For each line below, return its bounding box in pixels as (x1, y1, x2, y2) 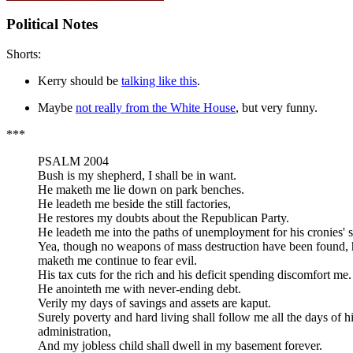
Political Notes (6, 15, 98, 32)
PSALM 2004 (38, 154, 109, 169)
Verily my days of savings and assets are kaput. (38, 296, 271, 310)
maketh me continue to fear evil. (38, 254, 197, 268)
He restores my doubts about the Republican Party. (38, 211, 289, 225)
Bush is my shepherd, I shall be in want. (38, 169, 236, 183)
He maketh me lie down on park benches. (38, 183, 244, 197)
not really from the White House (76, 101, 236, 115)
